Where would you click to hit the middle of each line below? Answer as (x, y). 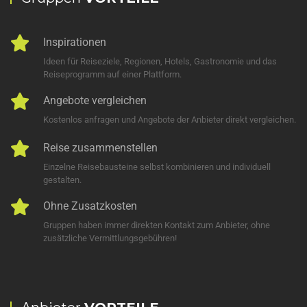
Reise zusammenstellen (100, 148)
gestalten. (62, 180)
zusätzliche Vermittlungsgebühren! (110, 238)
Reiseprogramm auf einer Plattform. (112, 74)
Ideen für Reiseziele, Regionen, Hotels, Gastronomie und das (160, 61)
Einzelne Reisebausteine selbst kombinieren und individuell (157, 167)
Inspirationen (75, 42)
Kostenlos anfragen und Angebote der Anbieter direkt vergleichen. (170, 120)
